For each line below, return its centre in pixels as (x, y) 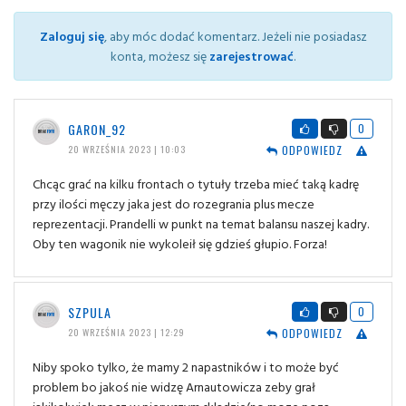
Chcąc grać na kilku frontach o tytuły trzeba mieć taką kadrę (196, 183)
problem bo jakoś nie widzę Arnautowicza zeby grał (174, 386)
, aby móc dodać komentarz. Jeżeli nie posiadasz (235, 35)
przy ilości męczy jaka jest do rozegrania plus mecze (174, 203)
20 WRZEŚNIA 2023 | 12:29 (126, 332)
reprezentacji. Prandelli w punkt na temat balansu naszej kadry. (201, 223)
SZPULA (89, 312)
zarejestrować (251, 55)
